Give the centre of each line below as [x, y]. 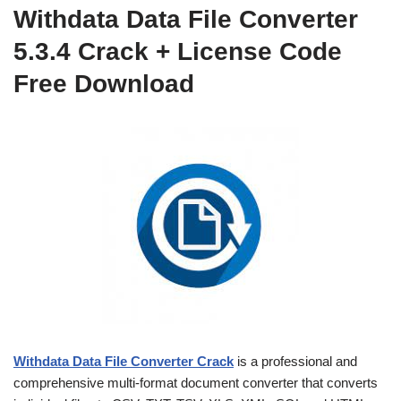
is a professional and [295, 361]
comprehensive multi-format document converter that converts [196, 383]
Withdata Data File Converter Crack [124, 361]
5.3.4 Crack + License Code [178, 51]
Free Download [104, 84]
